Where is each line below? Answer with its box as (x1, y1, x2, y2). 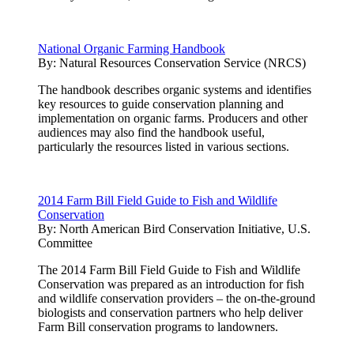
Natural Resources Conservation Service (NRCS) (59, 55, 306, 70)
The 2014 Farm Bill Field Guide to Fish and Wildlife (38, 262, 300, 277)
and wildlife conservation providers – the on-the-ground (38, 291, 315, 305)
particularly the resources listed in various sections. (38, 139, 289, 153)
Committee (38, 235, 92, 250)
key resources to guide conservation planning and (38, 96, 284, 111)
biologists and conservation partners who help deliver (38, 305, 303, 319)
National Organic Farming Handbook (38, 41, 225, 55)
